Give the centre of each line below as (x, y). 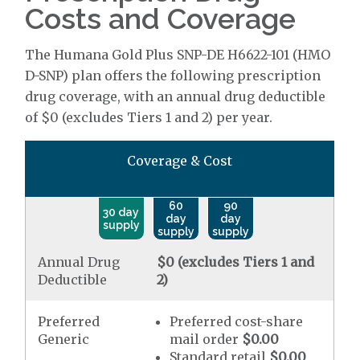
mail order (205, 339)
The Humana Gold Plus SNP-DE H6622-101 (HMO (178, 55)
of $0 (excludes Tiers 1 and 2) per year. (149, 117)
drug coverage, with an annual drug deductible (176, 96)
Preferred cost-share (237, 321)
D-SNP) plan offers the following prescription (173, 76)
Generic (64, 339)
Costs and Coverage (161, 18)
